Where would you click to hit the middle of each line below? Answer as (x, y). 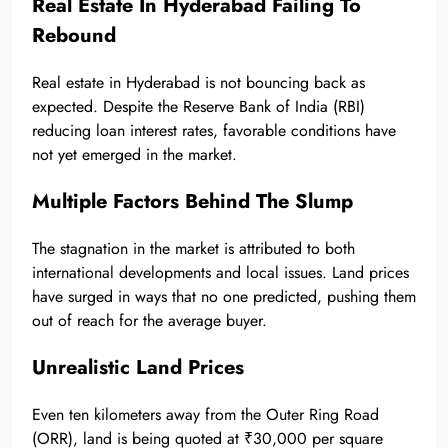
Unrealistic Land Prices (138, 367)
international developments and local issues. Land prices (220, 272)
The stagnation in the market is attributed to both (193, 248)
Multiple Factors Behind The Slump (192, 201)
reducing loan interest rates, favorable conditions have (214, 130)
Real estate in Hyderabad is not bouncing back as (198, 82)
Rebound (74, 35)
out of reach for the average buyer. (149, 320)
